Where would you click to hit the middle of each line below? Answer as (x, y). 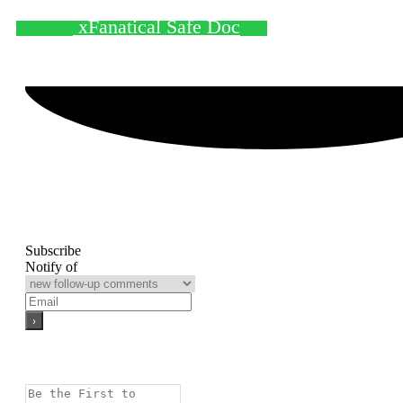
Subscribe (53, 250)
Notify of (51, 266)
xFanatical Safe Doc (157, 26)
